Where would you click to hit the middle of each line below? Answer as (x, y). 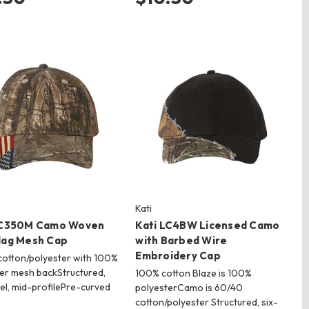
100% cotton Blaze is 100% (194, 273)
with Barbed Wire (181, 241)
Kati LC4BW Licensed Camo (208, 226)
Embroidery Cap (178, 256)
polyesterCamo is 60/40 (189, 288)
